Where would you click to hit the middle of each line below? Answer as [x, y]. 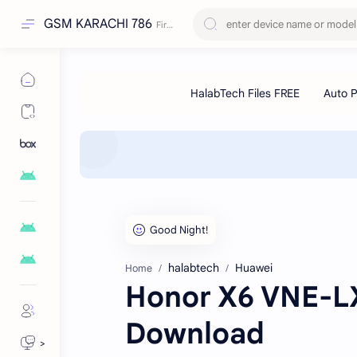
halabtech [194, 268]
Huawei [254, 268]
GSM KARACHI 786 [98, 24]
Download [195, 333]
